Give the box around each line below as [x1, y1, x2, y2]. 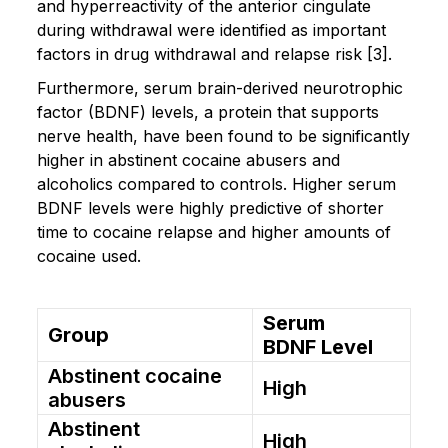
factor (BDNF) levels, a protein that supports [37, 101, 379, 122]
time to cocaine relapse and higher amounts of [37, 221, 391, 242]
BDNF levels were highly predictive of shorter [37, 197, 384, 218]
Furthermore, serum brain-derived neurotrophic [37, 77, 403, 98]
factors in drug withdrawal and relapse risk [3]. [37, 43, 392, 64]
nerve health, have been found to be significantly [37, 125, 410, 146]
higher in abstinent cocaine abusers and [37, 149, 340, 170]
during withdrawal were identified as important [37, 19, 386, 40]
